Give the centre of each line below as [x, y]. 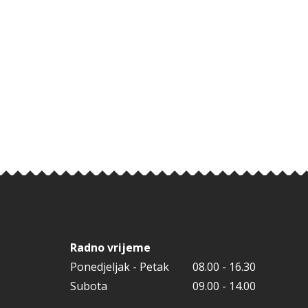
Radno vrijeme [110, 247]
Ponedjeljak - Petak [120, 267]
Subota [89, 286]
